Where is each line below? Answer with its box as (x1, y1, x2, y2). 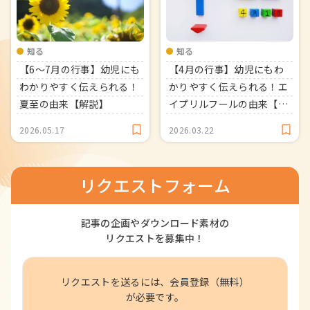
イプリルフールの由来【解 (169, 96, 288, 111)
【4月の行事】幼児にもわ (169, 62, 284, 76)
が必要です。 (125, 289, 185, 304)
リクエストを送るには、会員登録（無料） (60, 274, 250, 289)
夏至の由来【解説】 (19, 96, 109, 111)
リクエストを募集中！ (105, 230, 205, 245)
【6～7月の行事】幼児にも (19, 62, 140, 76)
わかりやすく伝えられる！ (19, 79, 138, 93)
